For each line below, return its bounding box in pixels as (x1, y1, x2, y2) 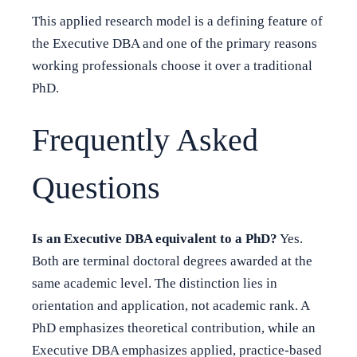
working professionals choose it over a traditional (32, 58, 312, 74)
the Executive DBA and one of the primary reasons (32, 36, 317, 52)
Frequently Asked (32, 121, 258, 158)
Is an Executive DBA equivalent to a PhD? (32, 230, 277, 246)
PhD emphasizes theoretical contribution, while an (32, 320, 316, 335)
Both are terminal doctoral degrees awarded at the (32, 253, 312, 269)
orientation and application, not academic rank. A (32, 297, 309, 313)
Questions (32, 169, 160, 206)
